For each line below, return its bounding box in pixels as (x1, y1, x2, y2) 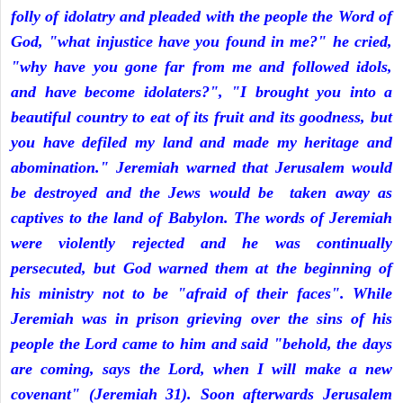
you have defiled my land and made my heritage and (11, 133, 392, 152)
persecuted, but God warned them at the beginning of (11, 259, 392, 278)
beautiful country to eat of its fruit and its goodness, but (11, 108, 392, 127)
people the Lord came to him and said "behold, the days (11, 335, 392, 354)
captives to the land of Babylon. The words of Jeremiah (11, 209, 392, 228)
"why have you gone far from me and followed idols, (11, 58, 392, 76)
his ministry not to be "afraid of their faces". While (11, 284, 392, 303)
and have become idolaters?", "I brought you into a (11, 83, 392, 102)
